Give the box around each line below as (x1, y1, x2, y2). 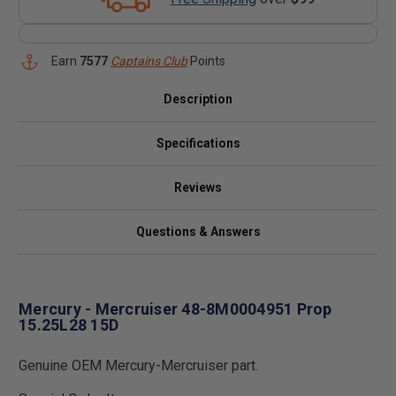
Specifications (156, 136, 240, 150)
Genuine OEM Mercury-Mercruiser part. (19, 356, 258, 374)
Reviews (174, 180, 222, 194)
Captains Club (110, 54, 187, 68)
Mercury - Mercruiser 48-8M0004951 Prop (19, 299, 332, 318)
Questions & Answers (135, 225, 261, 239)
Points (187, 54, 225, 68)
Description (164, 92, 232, 106)
